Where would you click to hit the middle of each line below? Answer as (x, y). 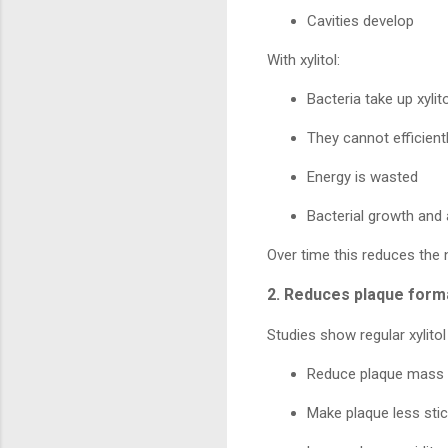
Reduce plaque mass (375, 374)
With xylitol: (303, 60)
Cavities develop (360, 21)
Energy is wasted (362, 177)
